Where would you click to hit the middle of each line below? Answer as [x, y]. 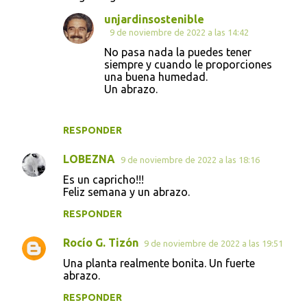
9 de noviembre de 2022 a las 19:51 [213, 243]
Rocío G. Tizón [101, 242]
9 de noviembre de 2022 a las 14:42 [179, 32]
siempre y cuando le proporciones [188, 64]
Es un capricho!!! [103, 179]
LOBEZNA [89, 159]
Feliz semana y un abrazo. [126, 192]
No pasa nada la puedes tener [178, 52]
